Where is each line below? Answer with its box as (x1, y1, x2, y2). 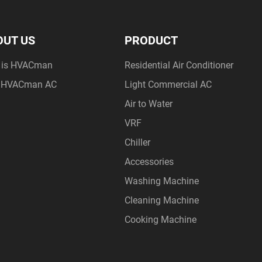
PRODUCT (125, 32, 178, 48)
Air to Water (125, 97, 173, 110)
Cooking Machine (125, 213, 197, 226)
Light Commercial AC (125, 78, 212, 91)
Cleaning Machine (125, 194, 199, 206)
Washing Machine (125, 174, 199, 187)
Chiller (125, 136, 151, 149)
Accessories (125, 155, 174, 168)
